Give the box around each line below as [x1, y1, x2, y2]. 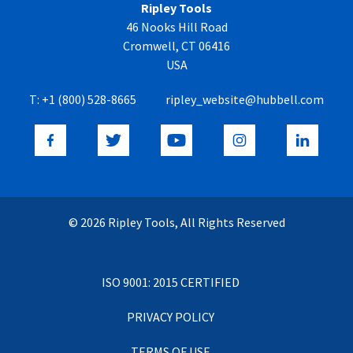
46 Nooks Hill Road [125, 19, 228, 35]
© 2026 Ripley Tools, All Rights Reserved [68, 214, 285, 231]
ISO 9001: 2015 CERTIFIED [101, 274, 240, 291]
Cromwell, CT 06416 [123, 38, 230, 54]
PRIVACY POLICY [126, 309, 214, 325]
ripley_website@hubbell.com [165, 91, 324, 108]
